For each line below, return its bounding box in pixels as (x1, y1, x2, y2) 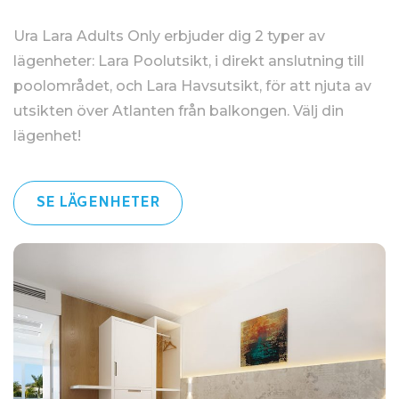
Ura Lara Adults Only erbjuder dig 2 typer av (13, 28, 325, 45)
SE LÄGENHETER (37, 193, 159, 212)
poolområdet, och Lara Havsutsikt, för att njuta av (13, 77, 371, 94)
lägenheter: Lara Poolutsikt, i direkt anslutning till (13, 53, 364, 69)
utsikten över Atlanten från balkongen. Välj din (13, 102, 344, 119)
